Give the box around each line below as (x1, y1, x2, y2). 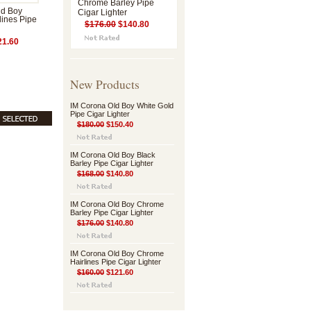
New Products (70, 76, 140, 92)
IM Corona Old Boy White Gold (70, 101, 174, 110)
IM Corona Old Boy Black (70, 151, 155, 159)
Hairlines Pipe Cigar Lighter (70, 258, 161, 266)
